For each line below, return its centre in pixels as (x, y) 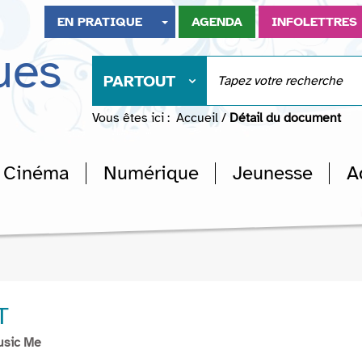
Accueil (197, 118)
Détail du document (285, 118)
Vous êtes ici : (131, 118)
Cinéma (36, 173)
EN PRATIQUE (100, 22)
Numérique (151, 173)
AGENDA (217, 22)
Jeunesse (273, 173)
